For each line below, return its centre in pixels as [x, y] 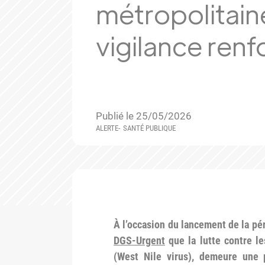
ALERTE [107, 128]
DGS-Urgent [139, 240]
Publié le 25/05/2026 [144, 116]
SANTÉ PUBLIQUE [149, 128]
